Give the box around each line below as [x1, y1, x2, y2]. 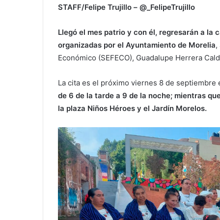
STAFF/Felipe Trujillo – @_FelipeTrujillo [58, 2, 195, 12]
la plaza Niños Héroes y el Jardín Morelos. [58, 103, 207, 113]
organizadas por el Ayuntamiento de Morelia [58, 40, 216, 50]
